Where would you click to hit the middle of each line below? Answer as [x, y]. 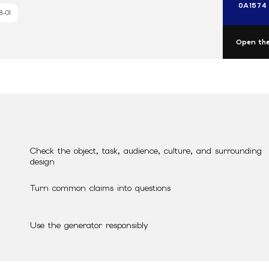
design [42, 161]
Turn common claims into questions [100, 188]
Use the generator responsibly [89, 225]
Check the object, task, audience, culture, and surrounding [146, 150]
